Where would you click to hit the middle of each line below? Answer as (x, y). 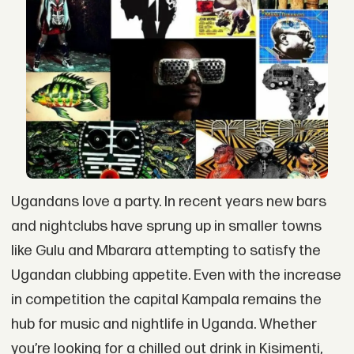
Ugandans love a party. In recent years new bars (168, 201)
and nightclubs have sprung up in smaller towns (166, 226)
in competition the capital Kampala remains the (166, 299)
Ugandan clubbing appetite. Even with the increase (176, 275)
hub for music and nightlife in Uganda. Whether (164, 324)
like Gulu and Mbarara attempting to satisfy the (166, 250)
